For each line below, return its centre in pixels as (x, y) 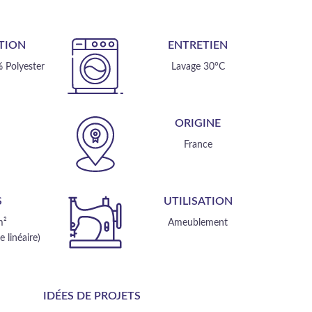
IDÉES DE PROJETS (92, 296)
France (198, 145)
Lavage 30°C (198, 67)
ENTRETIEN (198, 45)
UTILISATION (198, 201)
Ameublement (198, 223)
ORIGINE (198, 123)
